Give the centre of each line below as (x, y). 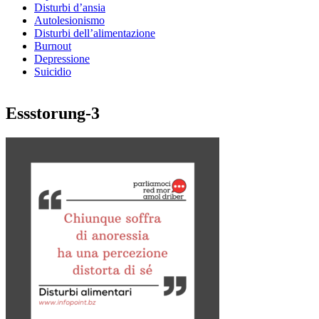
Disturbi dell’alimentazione (95, 33)
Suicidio (53, 72)
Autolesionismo (69, 20)
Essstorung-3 (53, 113)
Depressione (62, 59)
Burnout (53, 46)
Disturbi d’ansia (70, 7)
